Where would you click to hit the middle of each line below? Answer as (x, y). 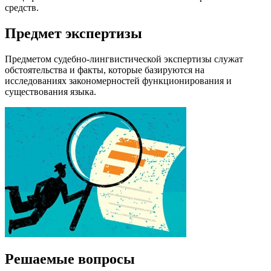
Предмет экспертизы (73, 33)
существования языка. (51, 91)
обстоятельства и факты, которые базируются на (105, 70)
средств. (22, 7)
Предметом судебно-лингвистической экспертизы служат (124, 59)
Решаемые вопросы (70, 259)
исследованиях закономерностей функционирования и (118, 80)
